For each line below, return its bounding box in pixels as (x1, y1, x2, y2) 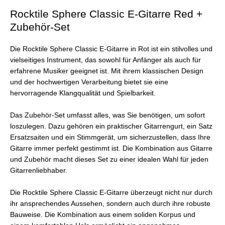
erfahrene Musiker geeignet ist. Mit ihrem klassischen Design (10, 67, 203, 75)
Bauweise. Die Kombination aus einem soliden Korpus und (10, 211, 195, 219)
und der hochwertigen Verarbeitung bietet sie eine (10, 78, 168, 86)
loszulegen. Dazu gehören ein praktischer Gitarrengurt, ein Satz (10, 123, 212, 131)
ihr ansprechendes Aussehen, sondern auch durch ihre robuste (10, 200, 210, 208)
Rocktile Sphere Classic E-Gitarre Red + (10, 8, 202, 20)
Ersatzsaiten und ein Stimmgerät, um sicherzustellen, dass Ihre (10, 134, 210, 142)
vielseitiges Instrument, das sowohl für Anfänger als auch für (10, 56, 201, 64)
